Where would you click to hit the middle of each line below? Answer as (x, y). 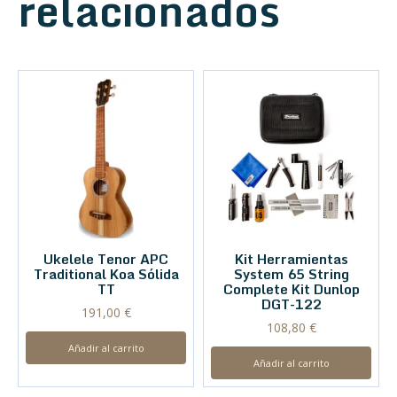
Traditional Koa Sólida (106, 274)
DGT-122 (291, 304)
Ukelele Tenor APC (106, 259)
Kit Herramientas (291, 259)
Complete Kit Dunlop (291, 289)
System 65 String (291, 274)
